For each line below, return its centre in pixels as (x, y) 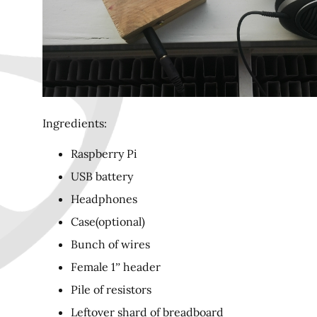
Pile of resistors (111, 289)
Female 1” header (116, 266)
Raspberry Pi (104, 153)
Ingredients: (75, 123)
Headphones (104, 198)
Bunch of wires (110, 244)
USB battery (102, 176)
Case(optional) (108, 221)
